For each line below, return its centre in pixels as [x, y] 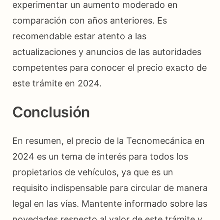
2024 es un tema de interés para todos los [100, 156]
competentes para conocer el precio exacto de [110, 67]
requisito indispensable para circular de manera [110, 188]
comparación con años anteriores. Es [90, 20]
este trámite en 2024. [57, 83]
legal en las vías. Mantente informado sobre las [110, 203]
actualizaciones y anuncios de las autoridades [107, 52]
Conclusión [51, 112]
